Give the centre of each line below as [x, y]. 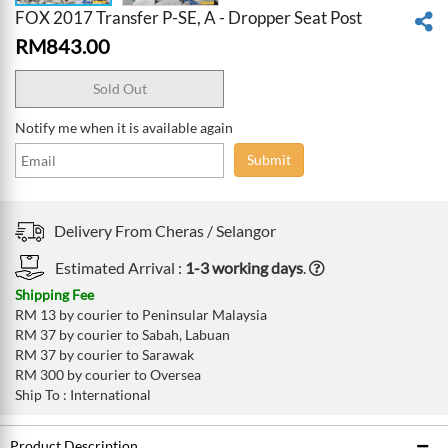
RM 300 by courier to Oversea [108, 374]
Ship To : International [83, 394]
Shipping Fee [54, 294]
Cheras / [184, 230]
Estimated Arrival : [118, 267]
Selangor [246, 230]
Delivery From [104, 230]
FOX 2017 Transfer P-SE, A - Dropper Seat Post [188, 17]
